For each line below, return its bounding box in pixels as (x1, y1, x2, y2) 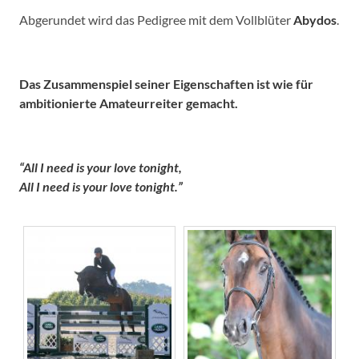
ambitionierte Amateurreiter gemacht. (19, 95, 238, 111)
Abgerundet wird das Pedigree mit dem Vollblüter (19, 11, 293, 27)
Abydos (293, 11, 337, 27)
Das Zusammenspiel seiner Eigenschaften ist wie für (19, 75, 313, 91)
